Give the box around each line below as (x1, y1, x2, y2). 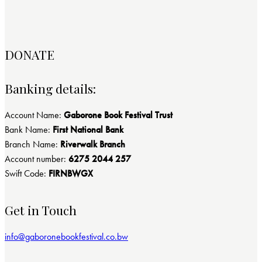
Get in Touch (5, 201, 77, 218)
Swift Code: (5, 167, 49, 180)
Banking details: (5, 80, 96, 96)
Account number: (5, 152, 68, 165)
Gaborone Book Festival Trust (64, 108, 173, 121)
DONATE (5, 46, 54, 63)
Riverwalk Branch (60, 137, 125, 150)
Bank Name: (5, 123, 50, 136)
